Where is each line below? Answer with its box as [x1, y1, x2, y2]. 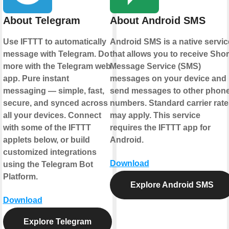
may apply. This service [109, 111, 200, 120]
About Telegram [3, 15, 80, 27]
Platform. [3, 172, 38, 181]
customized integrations [3, 148, 97, 157]
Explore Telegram [23, 217, 91, 226]
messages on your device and [109, 74, 226, 83]
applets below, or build [3, 135, 90, 145]
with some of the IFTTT [3, 123, 91, 132]
